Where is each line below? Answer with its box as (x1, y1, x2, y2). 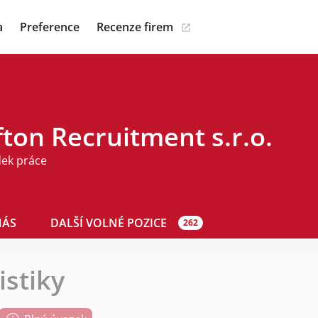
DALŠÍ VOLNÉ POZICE (50, 215, 167, 231)
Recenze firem (97, 19, 173, 35)
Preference (20, 19, 79, 35)
